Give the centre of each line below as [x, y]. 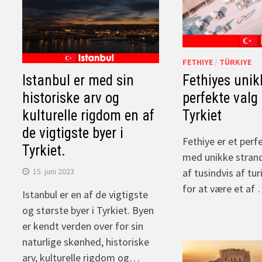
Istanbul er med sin [78, 80]
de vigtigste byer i [73, 133]
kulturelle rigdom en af [89, 115]
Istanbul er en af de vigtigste [85, 194]
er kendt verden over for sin [83, 226]
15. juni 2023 [54, 171]
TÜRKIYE [235, 62]
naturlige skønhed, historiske [86, 242]
